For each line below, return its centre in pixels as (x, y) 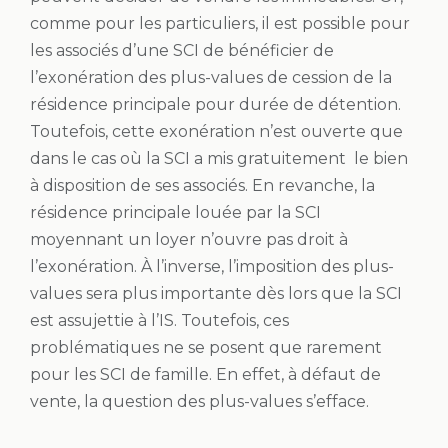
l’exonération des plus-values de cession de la (211, 77)
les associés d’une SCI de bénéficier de (182, 50)
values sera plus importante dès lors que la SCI (216, 293)
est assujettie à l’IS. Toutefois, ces (159, 320)
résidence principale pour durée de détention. (215, 104)
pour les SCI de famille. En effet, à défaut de (205, 374)
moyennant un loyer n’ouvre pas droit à (189, 239)
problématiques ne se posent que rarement (206, 347)
